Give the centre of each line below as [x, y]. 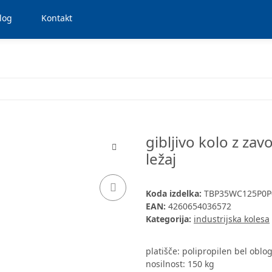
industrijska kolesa [232, 219]
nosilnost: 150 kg [180, 264]
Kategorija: [170, 219]
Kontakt [57, 18]
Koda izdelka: [175, 194]
